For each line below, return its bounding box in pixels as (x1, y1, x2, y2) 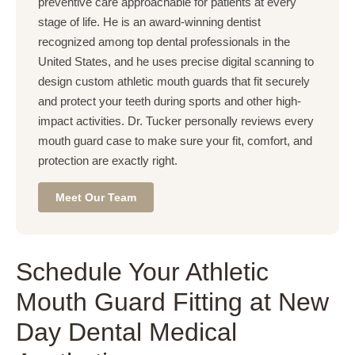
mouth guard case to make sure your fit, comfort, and (38, 134, 312, 147)
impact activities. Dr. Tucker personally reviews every (38, 114, 314, 128)
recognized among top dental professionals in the (38, 35, 290, 48)
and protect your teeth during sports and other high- (38, 94, 301, 108)
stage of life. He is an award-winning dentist (38, 15, 261, 29)
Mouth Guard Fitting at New (16, 287, 329, 316)
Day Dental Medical (16, 317, 237, 346)
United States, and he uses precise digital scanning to (38, 55, 314, 68)
